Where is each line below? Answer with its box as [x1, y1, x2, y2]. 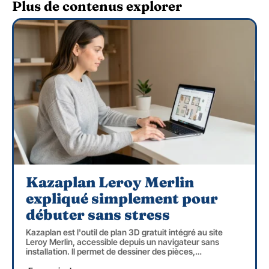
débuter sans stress [26, 206, 170, 224]
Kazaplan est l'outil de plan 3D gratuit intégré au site [26, 227, 223, 238]
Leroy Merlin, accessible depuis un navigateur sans [26, 237, 219, 247]
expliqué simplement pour [26, 190, 218, 208]
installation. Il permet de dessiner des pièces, [26, 246, 195, 257]
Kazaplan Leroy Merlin [26, 174, 194, 192]
